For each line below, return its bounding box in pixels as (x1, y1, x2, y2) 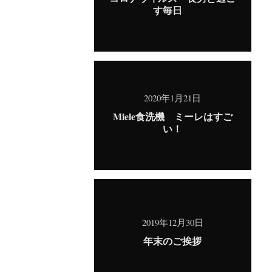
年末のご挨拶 (143, 234, 202, 248)
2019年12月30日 (141, 216, 203, 228)
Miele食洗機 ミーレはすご (112, 109, 233, 123)
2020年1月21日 (144, 92, 201, 104)
